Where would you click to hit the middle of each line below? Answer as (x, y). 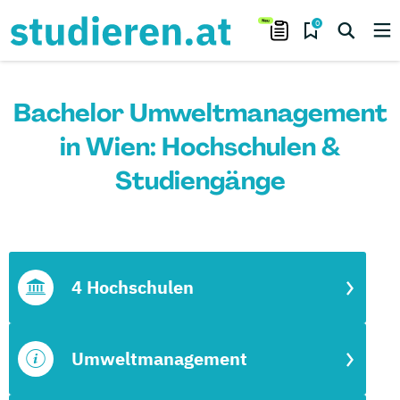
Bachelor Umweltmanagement (200, 113)
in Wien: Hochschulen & (200, 147)
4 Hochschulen (133, 287)
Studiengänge (200, 181)
